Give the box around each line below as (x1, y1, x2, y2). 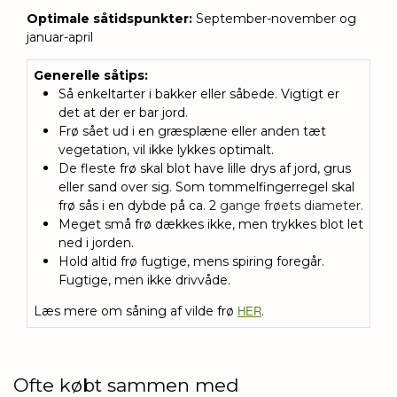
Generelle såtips (34, 67, 144, 84)
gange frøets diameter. (220, 198, 363, 214)
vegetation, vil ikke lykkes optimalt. (58, 142, 274, 159)
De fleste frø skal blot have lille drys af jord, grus (58, 160, 351, 177)
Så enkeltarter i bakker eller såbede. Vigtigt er (58, 86, 339, 103)
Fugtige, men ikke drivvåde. (58, 272, 230, 289)
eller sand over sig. (58, 179, 175, 196)
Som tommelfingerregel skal (175, 179, 354, 196)
